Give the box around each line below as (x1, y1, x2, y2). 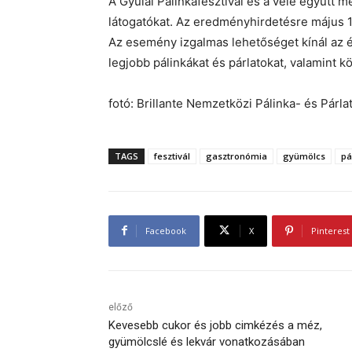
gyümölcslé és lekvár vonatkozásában (108, 334, 305, 349)
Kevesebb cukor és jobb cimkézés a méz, (108, 317, 322, 332)
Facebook (145, 224, 186, 236)
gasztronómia (206, 149, 267, 162)
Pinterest (311, 224, 350, 236)
